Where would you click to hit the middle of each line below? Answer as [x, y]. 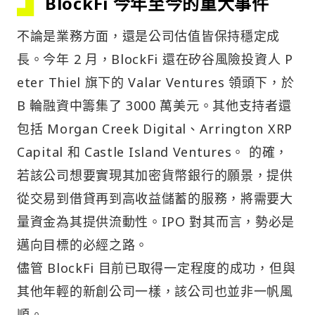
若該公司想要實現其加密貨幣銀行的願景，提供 [155, 175]
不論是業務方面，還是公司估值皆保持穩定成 [149, 36]
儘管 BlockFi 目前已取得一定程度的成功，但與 [156, 268]
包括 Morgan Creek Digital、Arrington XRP [155, 128]
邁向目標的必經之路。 [83, 244]
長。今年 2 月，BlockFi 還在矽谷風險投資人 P [155, 59]
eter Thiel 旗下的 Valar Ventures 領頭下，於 [156, 82]
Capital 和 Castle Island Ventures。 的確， [153, 152]
